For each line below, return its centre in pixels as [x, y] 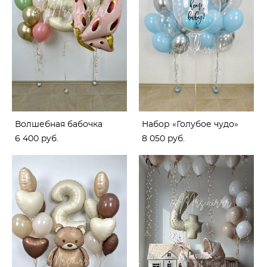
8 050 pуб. [163, 139]
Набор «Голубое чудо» [190, 124]
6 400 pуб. [37, 139]
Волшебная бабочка [59, 124]
